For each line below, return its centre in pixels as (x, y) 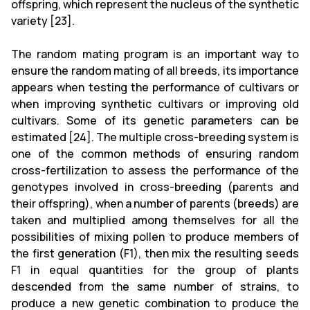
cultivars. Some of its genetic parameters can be (155, 120)
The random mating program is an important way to (155, 54)
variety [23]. (43, 20)
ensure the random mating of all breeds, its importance (155, 70)
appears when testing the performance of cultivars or (155, 87)
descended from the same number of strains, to (155, 286)
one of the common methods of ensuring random (155, 153)
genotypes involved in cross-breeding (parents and (155, 186)
